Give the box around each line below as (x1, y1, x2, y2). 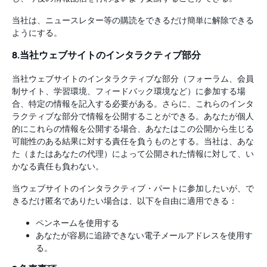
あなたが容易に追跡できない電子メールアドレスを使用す (36, 230, 253, 241)
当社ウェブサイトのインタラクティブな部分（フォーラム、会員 (12, 73, 254, 84)
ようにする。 (12, 27, 62, 38)
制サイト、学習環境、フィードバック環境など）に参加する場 (12, 86, 246, 97)
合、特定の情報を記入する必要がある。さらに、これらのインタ (12, 98, 254, 109)
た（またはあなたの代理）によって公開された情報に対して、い (12, 148, 254, 159)
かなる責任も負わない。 (12, 161, 104, 172)
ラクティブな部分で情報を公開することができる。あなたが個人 (12, 111, 254, 122)
